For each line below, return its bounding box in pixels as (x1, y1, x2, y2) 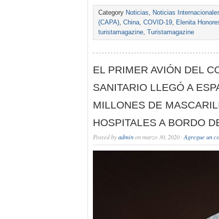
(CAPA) (98, 19, 119, 26)
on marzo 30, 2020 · (133, 133, 184, 141)
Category (98, 9, 126, 16)
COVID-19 (143, 19, 172, 26)
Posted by (93, 133, 118, 141)
